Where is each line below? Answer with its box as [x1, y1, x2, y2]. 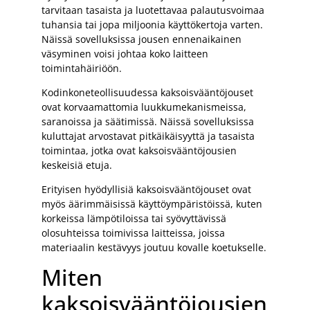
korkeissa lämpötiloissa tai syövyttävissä [42, 211, 226, 225]
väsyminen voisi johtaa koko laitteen [42, 46, 208, 60]
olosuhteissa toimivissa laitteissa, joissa [42, 226, 225, 239]
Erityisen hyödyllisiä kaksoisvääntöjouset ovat [42, 182, 251, 196]
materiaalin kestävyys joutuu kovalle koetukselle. [42, 240, 266, 254]
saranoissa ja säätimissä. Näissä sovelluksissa [42, 114, 254, 128]
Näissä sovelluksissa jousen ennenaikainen [42, 32, 241, 46]
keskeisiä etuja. [42, 158, 112, 172]
